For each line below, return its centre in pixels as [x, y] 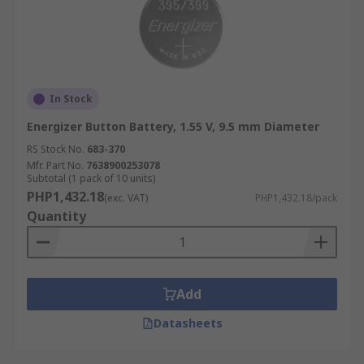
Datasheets [188, 323]
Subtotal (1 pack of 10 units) [91, 178]
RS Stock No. [56, 149]
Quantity [56, 216]
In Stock [71, 99]
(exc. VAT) [126, 198]
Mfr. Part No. [55, 165]
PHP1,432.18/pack [296, 198]
